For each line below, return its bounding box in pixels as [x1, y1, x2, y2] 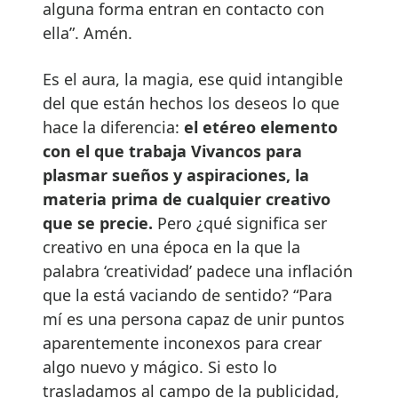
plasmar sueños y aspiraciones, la [43, 163, 309, 186]
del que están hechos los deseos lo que [43, 92, 339, 114]
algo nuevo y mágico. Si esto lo [43, 355, 277, 378]
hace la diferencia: [43, 115, 184, 138]
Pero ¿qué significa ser [153, 211, 327, 234]
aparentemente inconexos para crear [43, 331, 322, 354]
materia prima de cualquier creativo [43, 187, 330, 210]
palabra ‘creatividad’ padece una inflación [43, 259, 353, 282]
